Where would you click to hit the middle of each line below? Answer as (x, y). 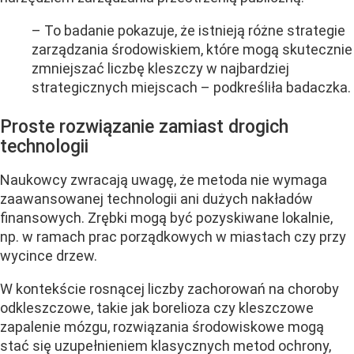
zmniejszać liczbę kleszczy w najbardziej (160, 68)
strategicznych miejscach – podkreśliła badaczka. (191, 87)
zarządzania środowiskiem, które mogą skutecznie (192, 49)
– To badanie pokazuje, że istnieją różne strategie (188, 30)
